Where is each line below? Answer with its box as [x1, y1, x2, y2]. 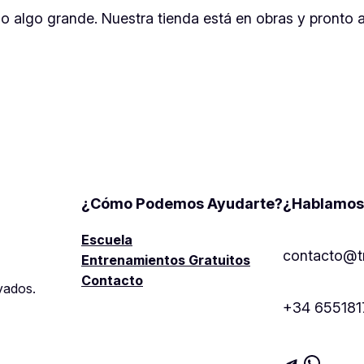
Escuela [81, 232, 132, 249]
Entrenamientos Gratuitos [81, 252, 250, 269]
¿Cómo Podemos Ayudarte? [81, 195, 283, 213]
